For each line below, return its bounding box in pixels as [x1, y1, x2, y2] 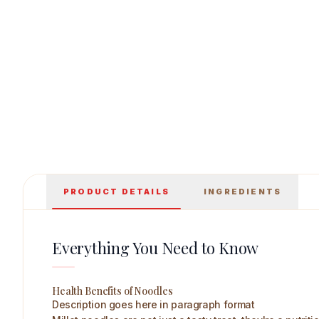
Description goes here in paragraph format [52, 298, 255, 310]
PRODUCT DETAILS [63, 187, 169, 197]
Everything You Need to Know [52, 237, 259, 258]
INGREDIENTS [204, 187, 282, 197]
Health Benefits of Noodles [52, 284, 173, 298]
